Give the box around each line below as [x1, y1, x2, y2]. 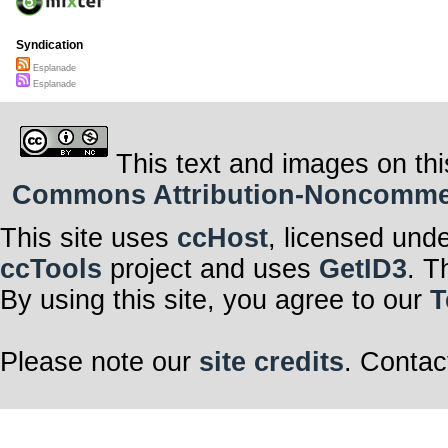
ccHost [177, 222, 268, 253]
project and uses [102, 253, 319, 284]
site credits [199, 346, 344, 377]
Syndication [16, 38, 83, 53]
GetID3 [319, 253, 407, 284]
